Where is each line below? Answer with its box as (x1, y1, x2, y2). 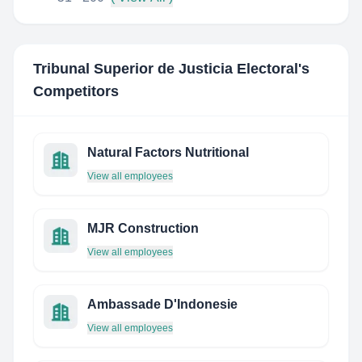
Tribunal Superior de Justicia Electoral (33, 61, 298, 77)
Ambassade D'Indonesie (87, 297, 238, 311)
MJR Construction (87, 221, 199, 235)
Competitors (33, 83, 119, 99)
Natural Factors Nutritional (87, 145, 249, 159)
